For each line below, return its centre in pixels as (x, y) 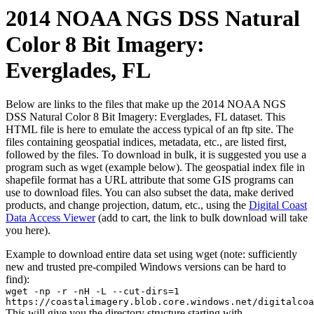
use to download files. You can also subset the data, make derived (150, 193)
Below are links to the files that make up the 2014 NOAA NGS (146, 104)
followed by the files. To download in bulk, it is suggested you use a (156, 155)
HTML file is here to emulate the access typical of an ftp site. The (150, 130)
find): (18, 280)
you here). (28, 231)
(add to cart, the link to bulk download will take (202, 218)
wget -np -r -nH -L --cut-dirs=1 (93, 292)
